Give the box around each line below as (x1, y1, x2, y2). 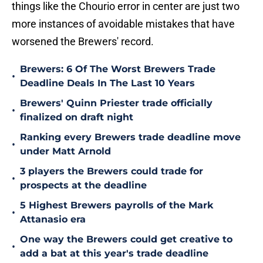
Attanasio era (20, 214, 86, 225)
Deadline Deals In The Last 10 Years (20, 77, 195, 89)
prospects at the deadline (20, 180, 147, 191)
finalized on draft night (20, 112, 133, 123)
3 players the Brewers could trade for (20, 166, 203, 177)
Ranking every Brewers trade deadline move (20, 131, 241, 143)
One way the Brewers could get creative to (20, 234, 232, 245)
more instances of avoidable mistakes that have (12, 18, 235, 31)
